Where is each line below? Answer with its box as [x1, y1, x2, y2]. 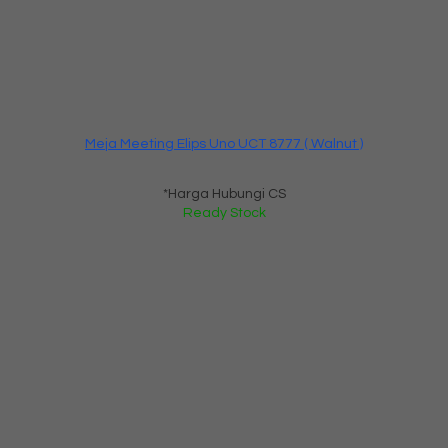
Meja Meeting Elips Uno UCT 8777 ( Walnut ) [85, 136, 363, 151]
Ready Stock [182, 205, 266, 220]
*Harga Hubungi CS [162, 186, 286, 201]
